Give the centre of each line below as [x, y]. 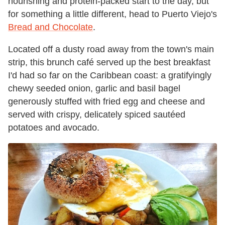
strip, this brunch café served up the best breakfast [109, 62]
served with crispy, [45, 114]
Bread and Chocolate [50, 27]
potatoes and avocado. [54, 127]
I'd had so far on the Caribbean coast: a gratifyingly [110, 75]
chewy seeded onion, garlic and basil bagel [94, 88]
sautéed [169, 114]
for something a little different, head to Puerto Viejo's [113, 14]
